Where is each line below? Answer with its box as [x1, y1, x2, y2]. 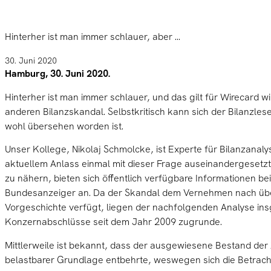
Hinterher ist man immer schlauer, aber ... [5, 30, 180, 44]
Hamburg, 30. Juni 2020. [5, 67, 110, 80]
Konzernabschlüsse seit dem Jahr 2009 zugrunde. [5, 215, 222, 229]
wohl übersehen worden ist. [5, 119, 123, 132]
